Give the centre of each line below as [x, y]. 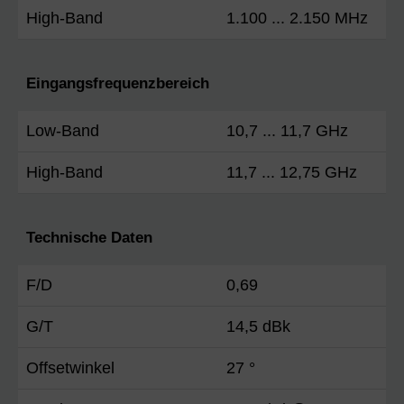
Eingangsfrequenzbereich [118, 83]
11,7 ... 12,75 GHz [292, 172]
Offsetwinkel [70, 367]
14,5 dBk [258, 326]
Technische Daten [89, 237]
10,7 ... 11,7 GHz [287, 130]
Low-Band [63, 130]
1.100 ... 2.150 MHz [297, 18]
